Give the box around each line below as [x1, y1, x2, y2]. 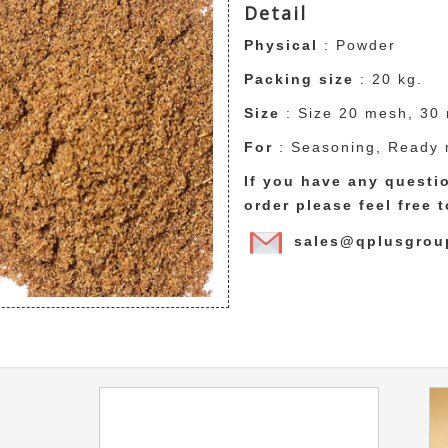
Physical [243, 36, 318, 53]
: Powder [317, 36, 402, 53]
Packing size [243, 70, 354, 87]
